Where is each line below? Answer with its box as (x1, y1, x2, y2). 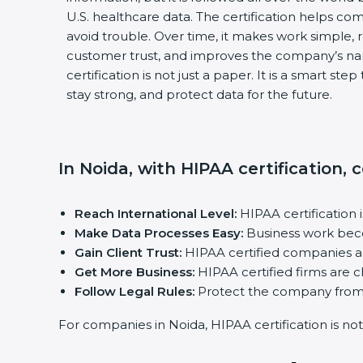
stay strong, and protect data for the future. (60, 87, 327, 102)
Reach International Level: (68, 206, 231, 221)
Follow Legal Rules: (68, 284, 189, 299)
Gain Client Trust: (68, 245, 176, 260)
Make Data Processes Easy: (68, 225, 237, 241)
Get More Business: (68, 264, 189, 280)
